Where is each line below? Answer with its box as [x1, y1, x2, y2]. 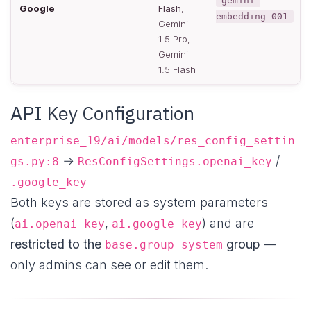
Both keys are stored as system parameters [10, 194, 268, 210]
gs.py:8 [10, 154, 59, 168]
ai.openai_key [15, 217, 105, 230]
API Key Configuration [10, 100, 194, 125]
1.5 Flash [158, 63, 196, 75]
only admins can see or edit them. [10, 257, 208, 272]
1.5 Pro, [158, 33, 190, 44]
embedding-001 [216, 10, 288, 22]
